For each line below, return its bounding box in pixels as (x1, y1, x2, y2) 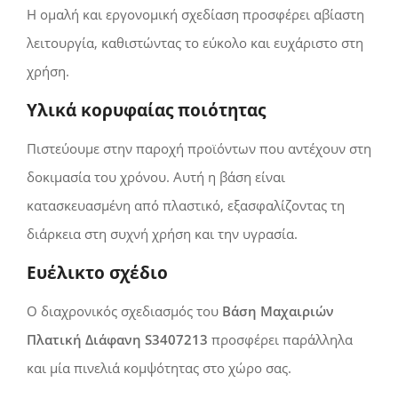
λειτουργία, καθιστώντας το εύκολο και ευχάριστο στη (27, 34, 363, 52)
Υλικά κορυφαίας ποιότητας (27, 98, 266, 123)
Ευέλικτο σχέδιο (27, 260, 168, 285)
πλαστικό (163, 196, 220, 215)
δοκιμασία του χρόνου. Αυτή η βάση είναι (27, 168, 285, 187)
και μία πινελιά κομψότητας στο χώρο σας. (27, 359, 291, 378)
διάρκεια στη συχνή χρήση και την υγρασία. (27, 225, 298, 243)
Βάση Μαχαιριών (222, 302, 334, 321)
